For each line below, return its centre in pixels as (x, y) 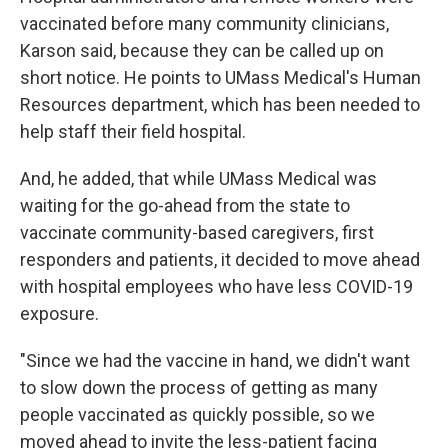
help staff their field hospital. (133, 132)
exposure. (59, 314)
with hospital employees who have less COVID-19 (216, 287)
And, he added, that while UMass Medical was (198, 179)
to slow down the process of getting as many (199, 388)
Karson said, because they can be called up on (202, 51)
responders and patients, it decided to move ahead (220, 260)
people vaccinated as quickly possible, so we (197, 415)
